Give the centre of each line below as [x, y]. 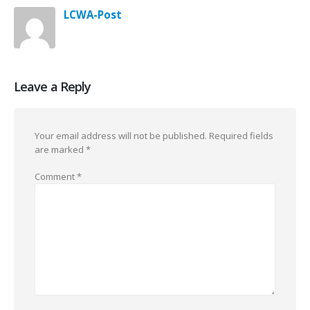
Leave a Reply [53, 87]
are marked [60, 150]
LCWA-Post [93, 14]
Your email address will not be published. [121, 136]
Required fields [241, 136]
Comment [56, 176]
